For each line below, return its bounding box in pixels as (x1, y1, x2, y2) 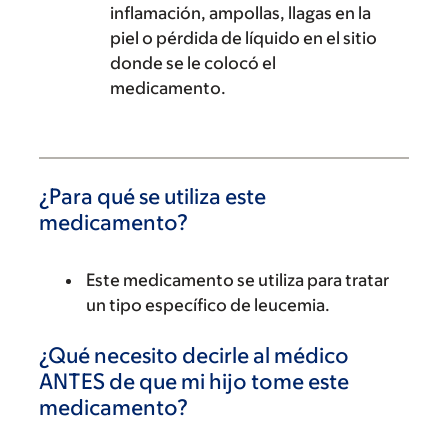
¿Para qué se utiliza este (39, 184, 266, 209)
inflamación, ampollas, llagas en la (110, 3, 371, 23)
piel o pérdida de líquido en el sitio (110, 28, 377, 48)
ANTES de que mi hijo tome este (39, 369, 349, 394)
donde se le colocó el (110, 53, 276, 73)
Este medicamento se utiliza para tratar (86, 270, 389, 290)
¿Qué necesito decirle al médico (39, 343, 349, 368)
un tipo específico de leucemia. (86, 295, 330, 315)
